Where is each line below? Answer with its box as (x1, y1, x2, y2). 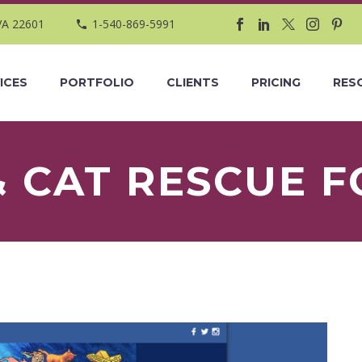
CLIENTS (166, 75, 219, 90)
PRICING (251, 75, 301, 90)
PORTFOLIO (60, 75, 134, 90)
